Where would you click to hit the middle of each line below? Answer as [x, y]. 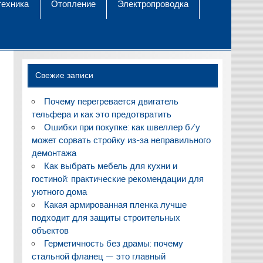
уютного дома [59, 192]
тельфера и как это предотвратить [101, 115]
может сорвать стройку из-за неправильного [121, 141]
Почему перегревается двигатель [111, 102]
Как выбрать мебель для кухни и [110, 166]
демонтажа [54, 154]
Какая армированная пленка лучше [115, 205]
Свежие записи [65, 75]
